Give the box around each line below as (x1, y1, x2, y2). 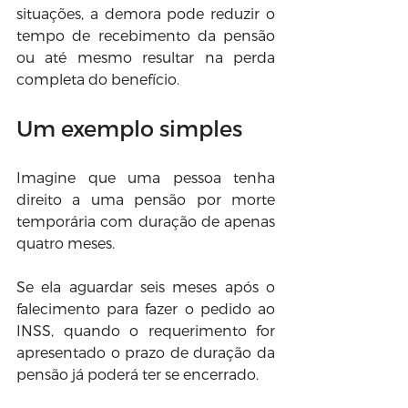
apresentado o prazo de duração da (16, 343, 275, 361)
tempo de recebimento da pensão (16, 26, 275, 44)
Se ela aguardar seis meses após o (16, 278, 275, 295)
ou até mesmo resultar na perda (16, 48, 275, 66)
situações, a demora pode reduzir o (16, 5, 275, 22)
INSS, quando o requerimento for (16, 321, 275, 339)
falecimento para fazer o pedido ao (16, 300, 275, 317)
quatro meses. (16, 234, 115, 251)
